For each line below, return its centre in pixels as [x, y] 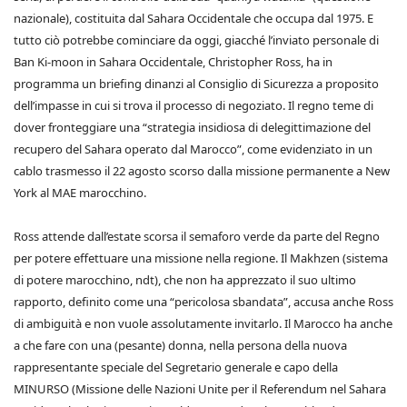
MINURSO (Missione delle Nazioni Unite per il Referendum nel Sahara [200, 389]
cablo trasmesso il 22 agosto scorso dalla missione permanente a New [202, 171]
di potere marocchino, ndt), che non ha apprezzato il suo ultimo [185, 280]
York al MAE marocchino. [80, 193]
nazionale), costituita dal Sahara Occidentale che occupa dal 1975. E [194, 18]
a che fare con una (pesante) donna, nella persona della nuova [180, 345]
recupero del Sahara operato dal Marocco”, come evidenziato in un [193, 149]
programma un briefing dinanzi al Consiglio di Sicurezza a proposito [196, 84]
